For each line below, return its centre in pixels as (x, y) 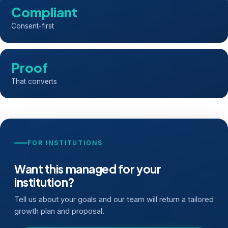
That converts (34, 82)
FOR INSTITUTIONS (65, 143)
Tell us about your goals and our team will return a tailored (114, 200)
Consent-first (33, 26)
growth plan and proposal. (59, 211)
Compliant (44, 12)
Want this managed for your (88, 169)
